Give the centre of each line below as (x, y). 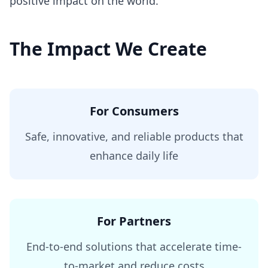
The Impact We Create (108, 49)
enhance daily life (134, 156)
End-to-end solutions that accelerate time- (134, 246)
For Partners (134, 221)
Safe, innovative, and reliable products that (134, 136)
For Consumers (134, 111)
